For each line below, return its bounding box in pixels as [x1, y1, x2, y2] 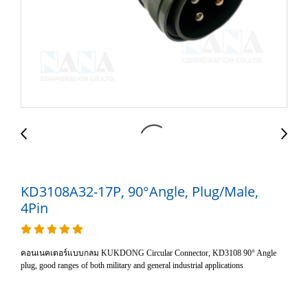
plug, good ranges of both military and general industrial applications [21, 261, 243, 270]
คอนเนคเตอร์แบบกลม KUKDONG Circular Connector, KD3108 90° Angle [21, 248, 276, 258]
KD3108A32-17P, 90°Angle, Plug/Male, [21, 182, 258, 201]
